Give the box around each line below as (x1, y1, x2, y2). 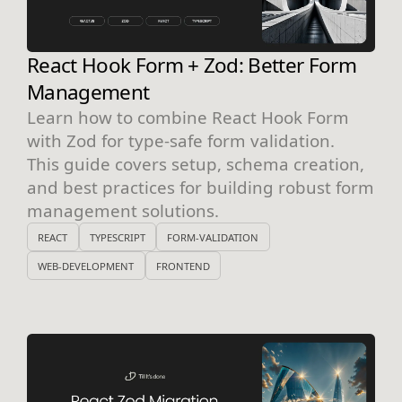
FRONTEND (155, 258, 210, 273)
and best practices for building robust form (27, 176, 374, 199)
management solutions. (27, 199, 219, 223)
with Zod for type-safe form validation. (27, 129, 335, 153)
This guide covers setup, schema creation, (27, 153, 364, 176)
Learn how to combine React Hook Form (27, 106, 349, 129)
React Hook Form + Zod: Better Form (27, 51, 357, 80)
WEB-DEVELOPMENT (38, 258, 135, 273)
